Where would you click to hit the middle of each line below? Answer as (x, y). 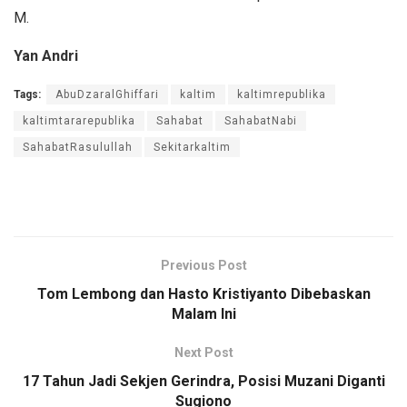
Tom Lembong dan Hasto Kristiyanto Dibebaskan (203, 293)
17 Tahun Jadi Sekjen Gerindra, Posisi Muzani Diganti (203, 381)
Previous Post (203, 265)
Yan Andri (46, 55)
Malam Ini (203, 313)
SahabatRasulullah (78, 147)
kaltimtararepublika (79, 120)
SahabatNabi (261, 120)
